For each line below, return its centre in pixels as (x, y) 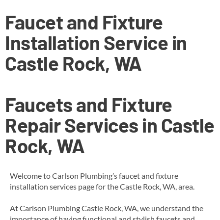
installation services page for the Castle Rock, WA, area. (102, 186)
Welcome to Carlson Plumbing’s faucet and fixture (94, 175)
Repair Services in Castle (110, 124)
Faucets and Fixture (89, 104)
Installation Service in (96, 42)
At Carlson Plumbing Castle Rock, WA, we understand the (107, 208)
